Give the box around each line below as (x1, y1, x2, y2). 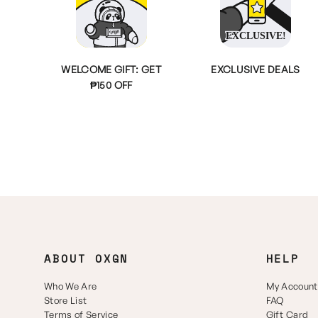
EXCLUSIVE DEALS (211, 63, 300, 75)
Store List (44, 295, 87, 306)
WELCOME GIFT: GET (61, 63, 162, 75)
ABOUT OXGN (44, 251, 129, 266)
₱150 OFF (89, 79, 133, 91)
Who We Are (44, 280, 97, 292)
